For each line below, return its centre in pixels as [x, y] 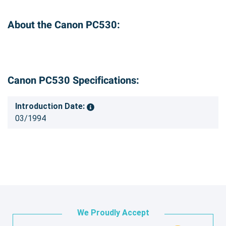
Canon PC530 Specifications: [73, 81]
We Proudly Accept [113, 213]
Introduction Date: [51, 106]
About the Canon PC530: [64, 25]
